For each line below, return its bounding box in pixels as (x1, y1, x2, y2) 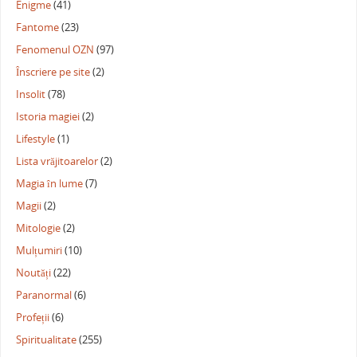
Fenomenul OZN (16, 43, 95, 57)
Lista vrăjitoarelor (16, 155, 99, 169)
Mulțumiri (16, 244, 63, 258)
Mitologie (16, 222, 61, 236)
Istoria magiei (16, 110, 80, 124)
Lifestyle (16, 132, 56, 147)
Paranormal (16, 288, 73, 303)
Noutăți (16, 266, 52, 280)
